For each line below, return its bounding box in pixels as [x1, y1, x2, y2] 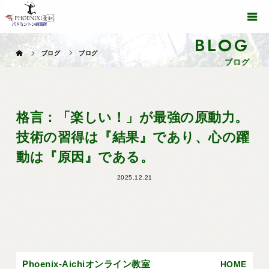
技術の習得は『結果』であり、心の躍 [16, 130, 250, 145]
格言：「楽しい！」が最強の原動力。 [16, 110, 249, 125]
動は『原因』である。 [16, 150, 154, 165]
